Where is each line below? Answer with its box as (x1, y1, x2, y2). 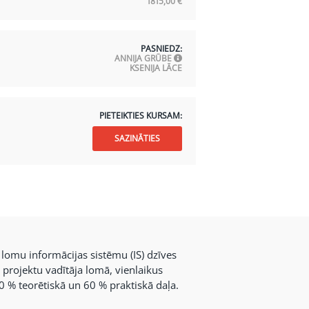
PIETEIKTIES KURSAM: (99, 110, 182, 121)
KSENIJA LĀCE (129, 62, 182, 74)
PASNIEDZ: (140, 43, 182, 54)
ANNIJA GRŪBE (114, 52, 174, 64)
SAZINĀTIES (114, 132, 160, 144)
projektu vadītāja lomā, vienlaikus (2, 263, 163, 277)
